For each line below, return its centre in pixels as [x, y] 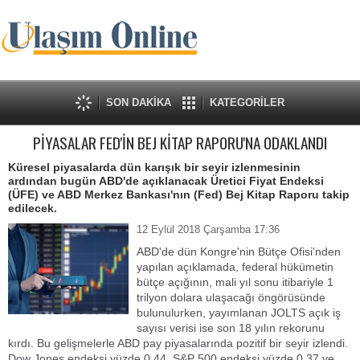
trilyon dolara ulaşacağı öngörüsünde [231, 297]
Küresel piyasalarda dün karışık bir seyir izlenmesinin [154, 167]
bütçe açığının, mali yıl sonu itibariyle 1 [235, 282]
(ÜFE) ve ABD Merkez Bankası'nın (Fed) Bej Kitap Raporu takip [179, 194]
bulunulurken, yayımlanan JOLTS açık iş [239, 313]
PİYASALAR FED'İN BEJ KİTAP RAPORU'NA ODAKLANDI [180, 143]
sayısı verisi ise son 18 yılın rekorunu [231, 328]
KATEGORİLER [247, 102]
